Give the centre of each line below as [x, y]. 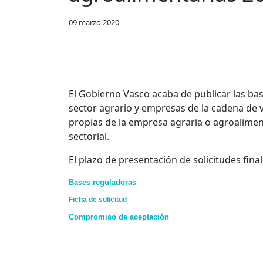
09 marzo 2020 [94, 22]
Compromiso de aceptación [119, 217]
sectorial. [89, 136]
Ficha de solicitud [98, 200]
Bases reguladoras [102, 182]
